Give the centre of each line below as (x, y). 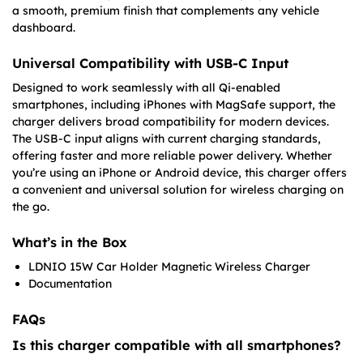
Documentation (70, 284)
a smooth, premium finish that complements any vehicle (166, 10)
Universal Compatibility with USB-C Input (150, 63)
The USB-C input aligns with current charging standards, (167, 138)
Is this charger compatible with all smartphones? (177, 346)
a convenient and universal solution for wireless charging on (178, 189)
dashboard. (44, 27)
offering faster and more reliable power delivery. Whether (172, 155)
